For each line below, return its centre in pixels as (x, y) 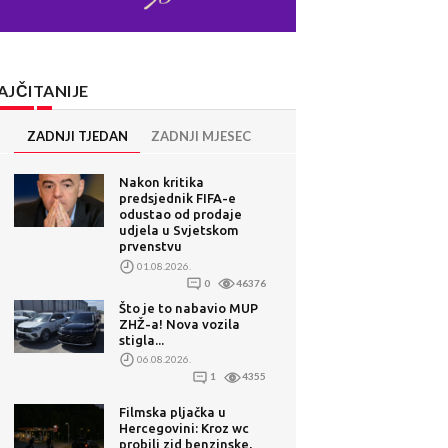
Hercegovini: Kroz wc (184, 427)
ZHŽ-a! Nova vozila (180, 323)
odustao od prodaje (181, 214)
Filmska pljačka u (173, 411)
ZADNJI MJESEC (200, 136)
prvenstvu (151, 246)
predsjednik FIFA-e (178, 198)
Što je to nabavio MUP (189, 307)
